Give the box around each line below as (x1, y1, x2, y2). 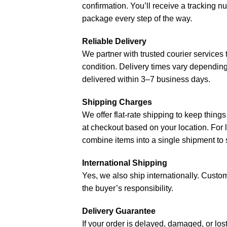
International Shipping (82, 158, 167, 167)
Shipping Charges (82, 97, 152, 106)
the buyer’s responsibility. (82, 183, 173, 193)
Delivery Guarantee (82, 206, 156, 215)
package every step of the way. (82, 14, 192, 23)
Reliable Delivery (82, 36, 146, 46)
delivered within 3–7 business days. (82, 74, 210, 84)
